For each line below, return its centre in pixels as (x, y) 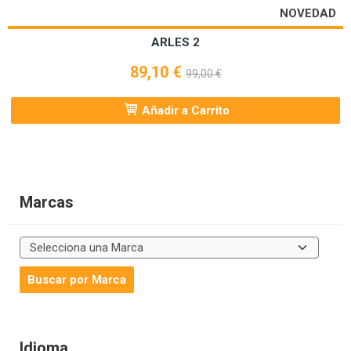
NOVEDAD (308, 14)
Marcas (47, 203)
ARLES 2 (175, 43)
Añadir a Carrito (184, 111)
